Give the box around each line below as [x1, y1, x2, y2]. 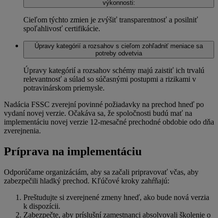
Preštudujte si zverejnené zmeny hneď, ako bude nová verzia [23, 193, 209, 201]
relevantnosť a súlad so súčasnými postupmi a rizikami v [23, 75, 196, 84]
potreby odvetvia [95, 50, 142, 57]
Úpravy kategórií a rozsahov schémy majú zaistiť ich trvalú [23, 66, 204, 75]
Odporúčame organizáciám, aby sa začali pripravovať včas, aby [4, 167, 199, 176]
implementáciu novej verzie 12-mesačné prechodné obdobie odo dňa [4, 118, 214, 127]
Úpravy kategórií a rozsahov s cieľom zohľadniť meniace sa [35, 42, 203, 50]
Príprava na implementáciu [4, 145, 142, 158]
